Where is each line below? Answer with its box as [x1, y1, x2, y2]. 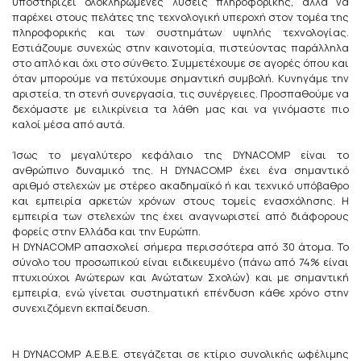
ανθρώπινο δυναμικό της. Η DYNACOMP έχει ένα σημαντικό [12, 162, 349, 177]
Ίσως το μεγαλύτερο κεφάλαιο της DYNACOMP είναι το [12, 147, 349, 162]
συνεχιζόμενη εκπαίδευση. [12, 300, 150, 315]
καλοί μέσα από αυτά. [12, 116, 125, 131]
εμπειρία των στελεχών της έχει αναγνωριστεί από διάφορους [12, 208, 349, 223]
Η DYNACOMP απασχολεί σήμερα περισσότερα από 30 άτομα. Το [12, 239, 349, 254]
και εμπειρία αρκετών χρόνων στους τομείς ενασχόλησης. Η [12, 193, 349, 208]
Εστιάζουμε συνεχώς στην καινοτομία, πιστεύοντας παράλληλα [12, 39, 349, 55]
